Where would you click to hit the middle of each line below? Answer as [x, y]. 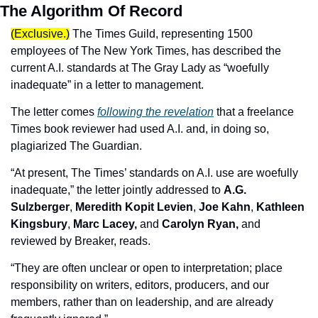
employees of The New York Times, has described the [146, 51]
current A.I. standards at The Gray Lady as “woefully [140, 68]
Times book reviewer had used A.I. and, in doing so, [140, 129]
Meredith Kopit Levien [134, 207]
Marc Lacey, [105, 224]
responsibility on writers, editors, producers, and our [140, 285]
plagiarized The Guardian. [76, 146]
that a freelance [254, 112]
